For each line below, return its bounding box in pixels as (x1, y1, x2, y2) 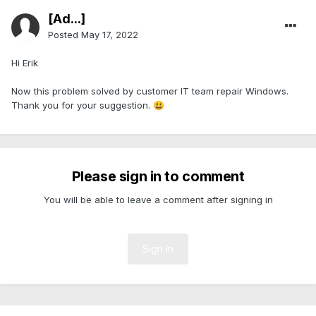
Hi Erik (11, 57, 38, 69)
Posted (48, 29, 81, 41)
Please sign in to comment (71, 168, 245, 186)
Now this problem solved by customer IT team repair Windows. (11, 85, 288, 97)
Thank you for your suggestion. (11, 99, 153, 111)
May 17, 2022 (81, 29, 138, 41)
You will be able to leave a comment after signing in (43, 194, 273, 206)
